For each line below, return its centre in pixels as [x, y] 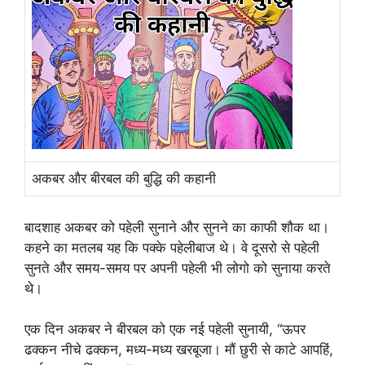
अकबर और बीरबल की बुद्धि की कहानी [124, 179]
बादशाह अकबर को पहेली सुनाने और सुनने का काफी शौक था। [177, 227]
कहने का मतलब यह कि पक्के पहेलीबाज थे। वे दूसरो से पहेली [172, 247]
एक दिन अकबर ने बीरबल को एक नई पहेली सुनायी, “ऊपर [165, 330]
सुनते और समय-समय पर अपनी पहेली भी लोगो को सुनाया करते [178, 268]
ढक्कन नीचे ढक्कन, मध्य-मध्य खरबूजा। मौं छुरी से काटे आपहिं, [179, 350]
